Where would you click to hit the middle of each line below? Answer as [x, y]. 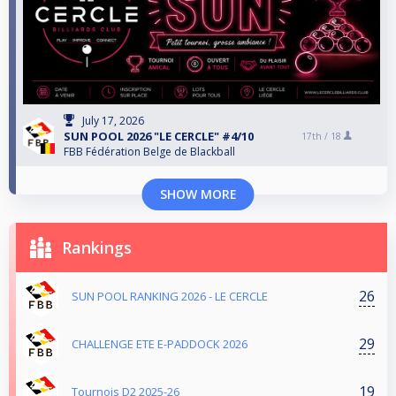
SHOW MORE [198, 194]
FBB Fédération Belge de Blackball [149, 152]
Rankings [97, 248]
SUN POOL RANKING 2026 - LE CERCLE [170, 297]
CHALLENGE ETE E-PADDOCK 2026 [160, 344]
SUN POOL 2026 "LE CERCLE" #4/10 [159, 137]
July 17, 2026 [113, 121]
